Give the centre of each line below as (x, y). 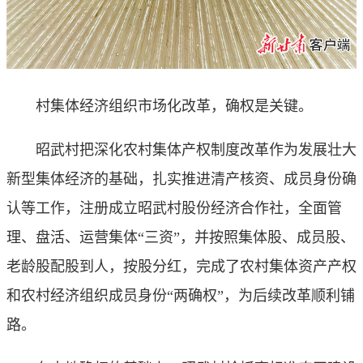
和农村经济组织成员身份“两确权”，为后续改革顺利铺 (181, 296)
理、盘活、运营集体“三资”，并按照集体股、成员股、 (181, 238)
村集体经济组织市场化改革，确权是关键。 (160, 107)
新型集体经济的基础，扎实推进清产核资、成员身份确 (181, 179)
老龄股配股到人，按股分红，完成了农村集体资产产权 (181, 267)
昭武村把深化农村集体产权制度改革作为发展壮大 (181, 150)
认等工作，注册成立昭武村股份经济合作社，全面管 (174, 209)
